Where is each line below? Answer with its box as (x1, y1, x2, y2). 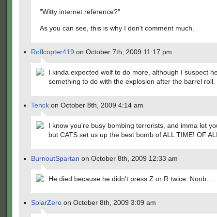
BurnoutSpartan (31, 155, 79, 162)
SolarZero (31, 199, 62, 206)
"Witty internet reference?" (40, 8, 120, 15)
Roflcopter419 (31, 48, 74, 56)
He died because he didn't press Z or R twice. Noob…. (48, 175, 215, 183)
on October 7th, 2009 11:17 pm (74, 48, 172, 56)
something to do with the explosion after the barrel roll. (48, 77, 215, 85)
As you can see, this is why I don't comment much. (40, 24, 194, 32)
